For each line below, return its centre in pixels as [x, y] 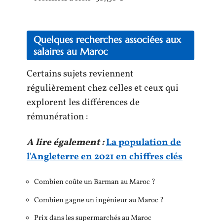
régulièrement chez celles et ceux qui [103, 88]
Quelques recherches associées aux [107, 39]
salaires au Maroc [71, 51]
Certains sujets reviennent [80, 74]
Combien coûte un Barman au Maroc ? [95, 182]
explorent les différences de [83, 103]
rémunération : [57, 117]
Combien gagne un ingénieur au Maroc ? [99, 200]
